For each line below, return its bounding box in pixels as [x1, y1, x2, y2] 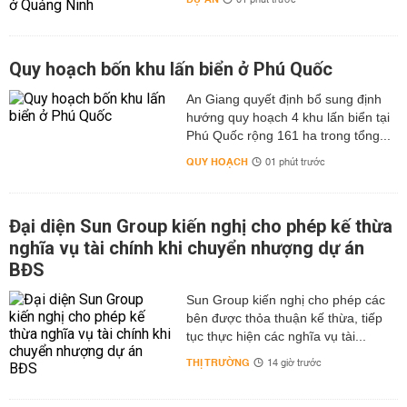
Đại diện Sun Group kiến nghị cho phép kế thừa [9, 215, 392, 237]
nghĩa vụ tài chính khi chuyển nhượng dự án [9, 237, 364, 259]
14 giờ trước [266, 354, 322, 372]
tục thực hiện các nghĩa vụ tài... [185, 329, 366, 343]
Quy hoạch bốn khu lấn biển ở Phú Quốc [9, 58, 333, 80]
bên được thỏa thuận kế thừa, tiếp [185, 311, 382, 325]
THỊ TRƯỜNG [185, 353, 250, 372]
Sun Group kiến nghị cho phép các [185, 293, 385, 307]
